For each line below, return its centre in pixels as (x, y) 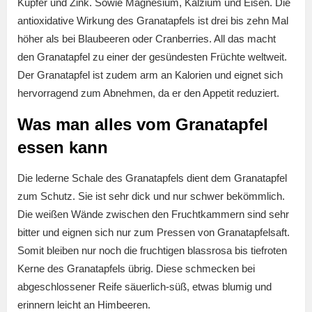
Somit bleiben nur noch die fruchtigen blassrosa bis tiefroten (152, 251)
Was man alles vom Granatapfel (143, 125)
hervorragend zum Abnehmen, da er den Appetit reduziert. (148, 93)
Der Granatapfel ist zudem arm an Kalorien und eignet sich (150, 75)
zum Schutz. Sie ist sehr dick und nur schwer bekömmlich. (151, 196)
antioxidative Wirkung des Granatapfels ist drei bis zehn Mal (153, 21)
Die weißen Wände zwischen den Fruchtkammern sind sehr (153, 214)
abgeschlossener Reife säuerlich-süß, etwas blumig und (145, 287)
